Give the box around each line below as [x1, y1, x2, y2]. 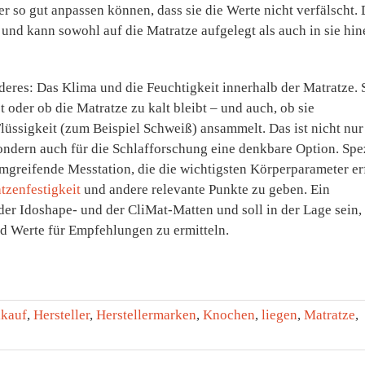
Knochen [203, 307, 255, 323]
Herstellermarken [96, 307, 196, 323]
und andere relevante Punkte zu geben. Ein [81, 182, 330, 198]
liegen [262, 307, 297, 323]
